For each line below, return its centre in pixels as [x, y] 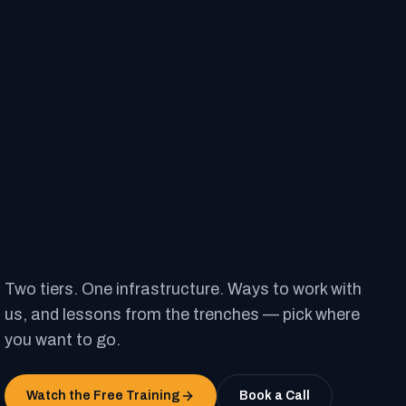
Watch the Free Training [104, 396]
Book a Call [275, 396]
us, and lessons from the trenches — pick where [183, 314]
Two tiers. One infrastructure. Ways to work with [184, 289]
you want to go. [63, 340]
